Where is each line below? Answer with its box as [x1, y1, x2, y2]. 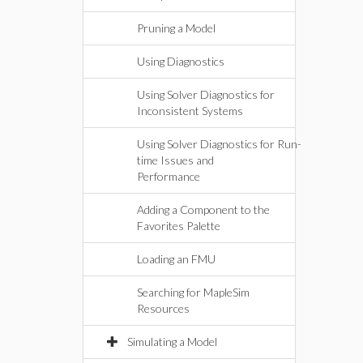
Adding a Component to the [137, 203, 270, 216]
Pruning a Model [137, 21, 216, 35]
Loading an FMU [137, 252, 216, 266]
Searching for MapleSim [137, 285, 250, 299]
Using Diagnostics [137, 54, 224, 68]
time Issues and [137, 153, 214, 167]
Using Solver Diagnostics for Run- [137, 137, 301, 151]
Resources [137, 301, 190, 315]
